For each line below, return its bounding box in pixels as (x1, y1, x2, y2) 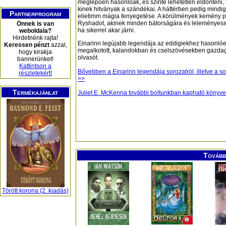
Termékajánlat (13, 88, 58, 96)
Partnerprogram (10, 10, 61, 18)
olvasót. (78, 54, 99, 62)
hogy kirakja (19, 48, 52, 55)
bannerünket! (17, 55, 53, 63)
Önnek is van (17, 20, 54, 27)
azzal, (49, 41, 67, 48)
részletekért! (19, 70, 52, 77)
